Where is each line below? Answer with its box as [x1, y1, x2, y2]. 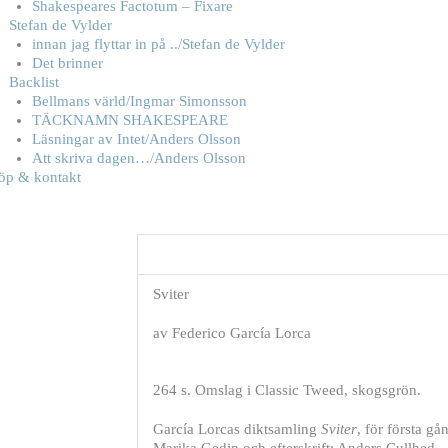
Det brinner [31, 54, 103, 71]
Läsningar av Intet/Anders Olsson [31, 130, 241, 147]
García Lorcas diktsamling [153, 420, 321, 437]
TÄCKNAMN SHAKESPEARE [31, 111, 228, 128]
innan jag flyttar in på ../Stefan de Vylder [31, 35, 285, 52]
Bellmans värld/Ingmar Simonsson [31, 92, 247, 109]
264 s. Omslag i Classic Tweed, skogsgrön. [153, 382, 421, 398]
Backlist [9, 73, 60, 90]
